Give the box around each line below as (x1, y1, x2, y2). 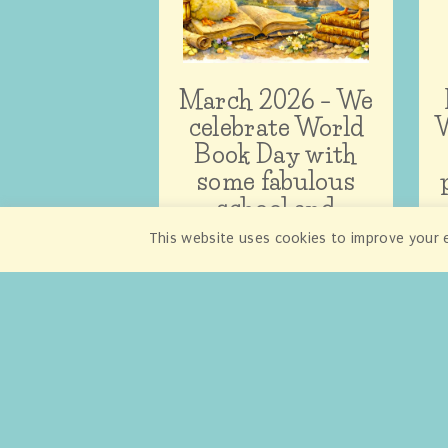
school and (217, 193, 335, 223)
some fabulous (196, 166, 356, 196)
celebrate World (188, 112, 364, 142)
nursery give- (199, 220, 353, 250)
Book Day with (194, 139, 358, 169)
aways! (237, 247, 315, 277)
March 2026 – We (178, 85, 374, 115)
